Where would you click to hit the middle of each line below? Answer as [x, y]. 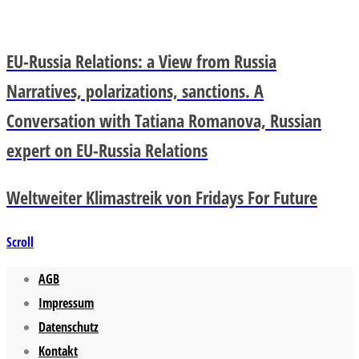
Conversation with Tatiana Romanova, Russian [164, 120]
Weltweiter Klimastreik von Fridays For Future [162, 197]
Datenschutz [69, 327]
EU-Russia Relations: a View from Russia [141, 61]
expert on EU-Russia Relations [107, 149]
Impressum [66, 303]
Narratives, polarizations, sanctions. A [135, 90]
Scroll [20, 242]
